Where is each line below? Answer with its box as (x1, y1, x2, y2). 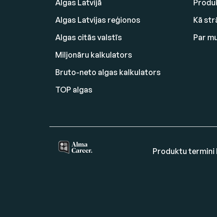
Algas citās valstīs (55, 32, 122, 42)
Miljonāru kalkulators (55, 50, 132, 60)
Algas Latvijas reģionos (55, 15, 140, 25)
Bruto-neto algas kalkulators (55, 67, 161, 77)
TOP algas (55, 85, 93, 94)
